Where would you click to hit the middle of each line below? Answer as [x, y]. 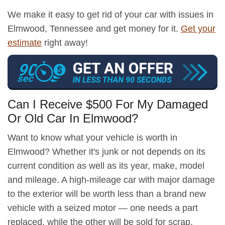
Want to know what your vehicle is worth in [92, 137]
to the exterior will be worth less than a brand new [107, 194]
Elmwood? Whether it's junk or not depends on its [106, 151]
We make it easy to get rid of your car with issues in [110, 15]
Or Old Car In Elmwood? [73, 118]
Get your [198, 29]
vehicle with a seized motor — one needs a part [103, 208]
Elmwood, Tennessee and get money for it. [94, 29]
